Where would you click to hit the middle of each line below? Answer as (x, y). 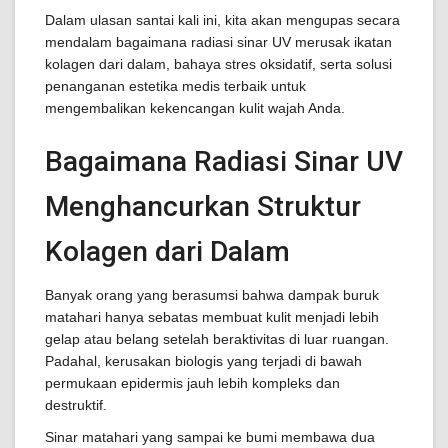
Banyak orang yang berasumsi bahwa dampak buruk (212, 295)
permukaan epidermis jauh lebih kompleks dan (192, 383)
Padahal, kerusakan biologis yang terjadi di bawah (203, 361)
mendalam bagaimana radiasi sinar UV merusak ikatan (218, 42)
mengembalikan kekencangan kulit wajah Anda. (195, 108)
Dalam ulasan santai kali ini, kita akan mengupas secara (222, 20)
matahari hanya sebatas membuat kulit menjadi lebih (212, 317)
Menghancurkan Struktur (203, 206)
